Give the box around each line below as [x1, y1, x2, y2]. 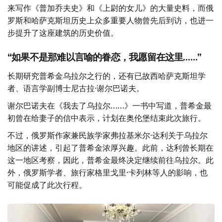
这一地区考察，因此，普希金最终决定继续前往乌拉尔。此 [7, 155, 214, 166]
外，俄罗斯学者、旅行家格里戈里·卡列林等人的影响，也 [7, 167, 208, 178]
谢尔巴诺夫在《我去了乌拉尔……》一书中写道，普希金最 [7, 101, 212, 111]
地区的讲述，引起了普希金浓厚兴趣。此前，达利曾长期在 [7, 143, 214, 153]
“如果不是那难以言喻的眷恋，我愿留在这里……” [7, 52, 202, 63]
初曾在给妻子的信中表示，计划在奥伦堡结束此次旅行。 [7, 113, 206, 123]
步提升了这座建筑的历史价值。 [7, 28, 118, 38]
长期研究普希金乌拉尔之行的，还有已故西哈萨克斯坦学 [7, 71, 206, 81]
